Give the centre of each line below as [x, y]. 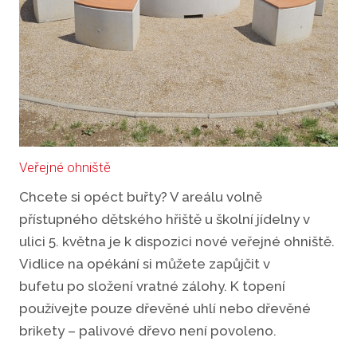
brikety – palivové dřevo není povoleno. [148, 330]
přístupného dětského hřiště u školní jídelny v [165, 219]
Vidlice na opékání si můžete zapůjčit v [145, 263]
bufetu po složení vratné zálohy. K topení [152, 286]
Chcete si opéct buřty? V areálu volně [141, 196]
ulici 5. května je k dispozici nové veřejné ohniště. [177, 241]
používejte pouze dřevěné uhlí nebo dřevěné [165, 308]
